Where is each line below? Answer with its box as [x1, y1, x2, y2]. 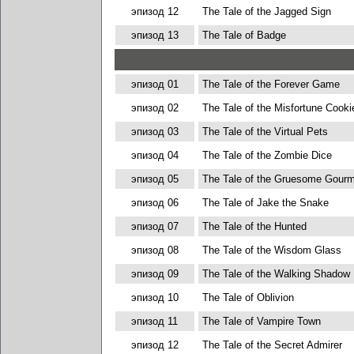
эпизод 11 [131, 315, 178, 327]
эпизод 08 [130, 244, 179, 256]
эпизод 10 [130, 292, 179, 303]
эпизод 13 [130, 29, 179, 41]
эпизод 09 [130, 268, 179, 280]
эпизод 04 [130, 149, 179, 161]
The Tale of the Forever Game [201, 78, 340, 90]
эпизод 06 [130, 197, 179, 209]
